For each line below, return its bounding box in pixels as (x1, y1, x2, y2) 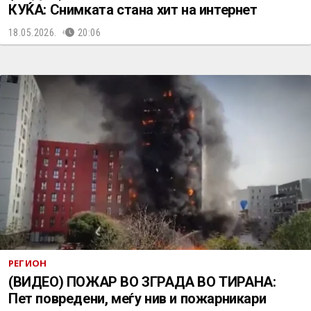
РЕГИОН (8, 257, 47, 269)
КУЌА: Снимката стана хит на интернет (8, 1, 258, 18)
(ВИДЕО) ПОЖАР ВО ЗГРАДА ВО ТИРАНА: (8, 274, 276, 290)
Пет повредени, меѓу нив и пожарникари (8, 290, 267, 307)
